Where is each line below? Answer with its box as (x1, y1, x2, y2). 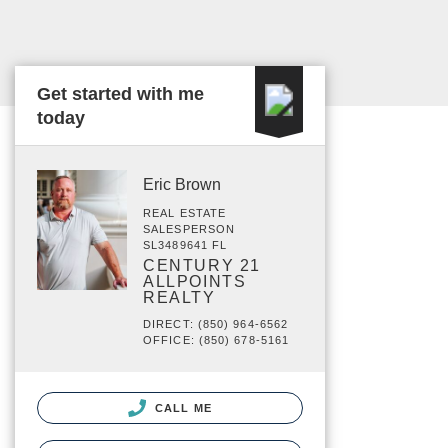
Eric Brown (143, 176, 221, 193)
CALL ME (151, 402, 212, 414)
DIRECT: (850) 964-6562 (143, 318, 289, 330)
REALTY (143, 289, 216, 306)
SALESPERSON (143, 223, 236, 235)
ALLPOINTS (143, 273, 247, 290)
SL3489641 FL (143, 239, 228, 251)
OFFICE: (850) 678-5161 (143, 334, 290, 346)
